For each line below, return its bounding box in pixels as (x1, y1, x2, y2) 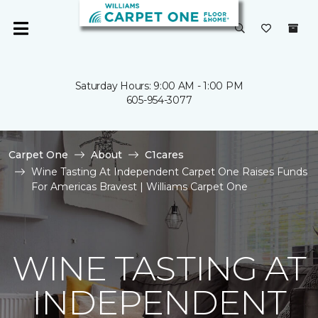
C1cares (145, 148, 184, 161)
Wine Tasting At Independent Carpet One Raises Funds (31, 165, 307, 178)
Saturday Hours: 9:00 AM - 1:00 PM (75, 79, 243, 92)
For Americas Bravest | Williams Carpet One (31, 180, 248, 193)
